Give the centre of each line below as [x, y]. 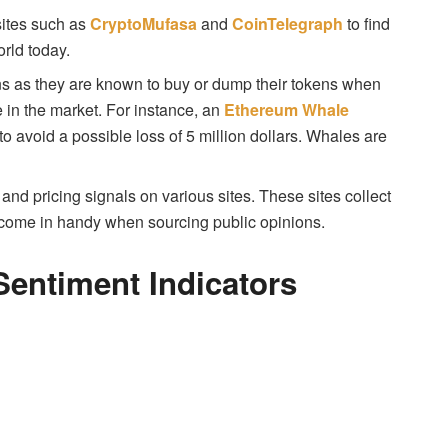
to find [367, 23]
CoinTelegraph [288, 23]
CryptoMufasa [146, 23]
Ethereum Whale [287, 109]
